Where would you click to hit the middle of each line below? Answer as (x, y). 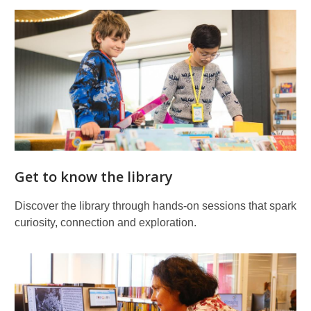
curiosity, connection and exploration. (106, 223)
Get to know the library (94, 177)
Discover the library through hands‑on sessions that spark (155, 206)
